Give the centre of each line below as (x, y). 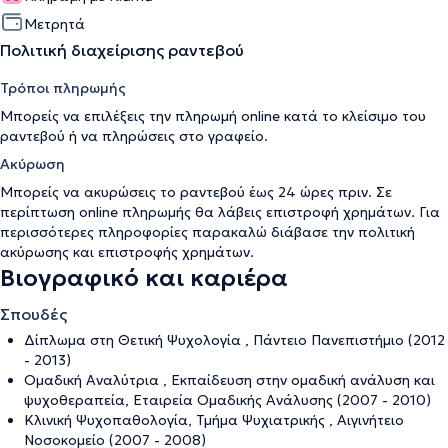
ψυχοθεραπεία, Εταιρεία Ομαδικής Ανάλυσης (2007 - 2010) (227, 399)
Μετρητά (54, 23)
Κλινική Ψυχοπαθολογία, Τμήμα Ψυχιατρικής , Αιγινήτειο (214, 419)
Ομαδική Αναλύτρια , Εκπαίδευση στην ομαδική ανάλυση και (229, 379)
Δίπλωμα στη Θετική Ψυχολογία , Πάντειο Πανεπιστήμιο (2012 (234, 339)
